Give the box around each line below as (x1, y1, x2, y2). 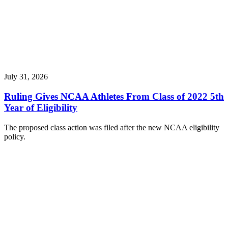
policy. (4, 132, 25, 141)
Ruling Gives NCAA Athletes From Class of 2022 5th (4, 91, 224, 102)
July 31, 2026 (4, 72, 48, 81)
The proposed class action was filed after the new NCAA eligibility (4, 123, 219, 132)
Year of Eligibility (4, 102, 77, 113)
